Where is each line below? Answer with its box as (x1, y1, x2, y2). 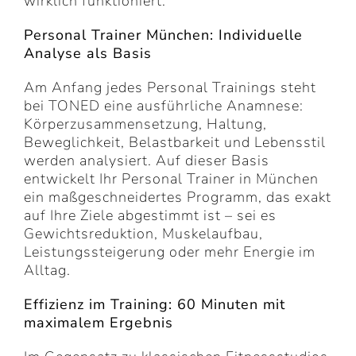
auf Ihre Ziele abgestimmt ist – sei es (24, 206, 277, 226)
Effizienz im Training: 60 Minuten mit (24, 295, 285, 315)
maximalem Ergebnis (24, 313, 173, 333)
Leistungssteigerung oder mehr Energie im (24, 242, 315, 262)
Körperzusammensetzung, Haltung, (24, 114, 267, 134)
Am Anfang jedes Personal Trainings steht (24, 78, 316, 98)
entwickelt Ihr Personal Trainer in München (24, 169, 319, 189)
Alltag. (24, 261, 71, 281)
